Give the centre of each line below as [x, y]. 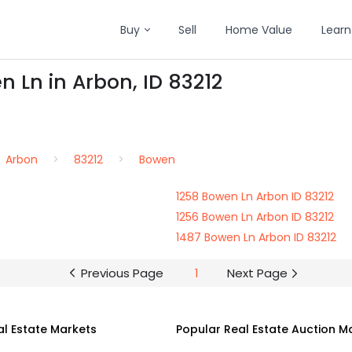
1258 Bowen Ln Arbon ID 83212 [255, 196]
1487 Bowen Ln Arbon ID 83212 [256, 237]
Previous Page [122, 273]
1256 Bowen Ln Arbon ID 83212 [255, 217]
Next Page [257, 273]
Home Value [259, 30]
